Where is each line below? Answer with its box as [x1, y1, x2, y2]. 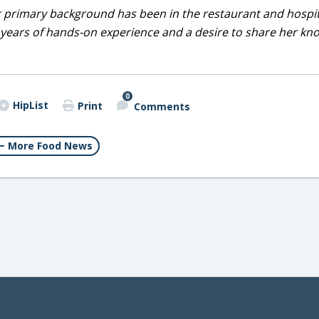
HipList [12, 98, 48, 112]
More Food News [7, 139, 93, 152]
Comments [133, 99, 190, 113]
